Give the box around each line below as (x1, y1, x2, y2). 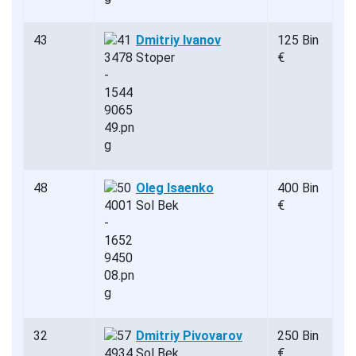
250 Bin (277, 327, 319, 343)
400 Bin (277, 180, 319, 195)
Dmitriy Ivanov (136, 32, 221, 48)
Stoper (136, 49, 175, 65)
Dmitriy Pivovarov (136, 327, 242, 343)
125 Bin (277, 32, 319, 48)
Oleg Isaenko (136, 180, 214, 195)
